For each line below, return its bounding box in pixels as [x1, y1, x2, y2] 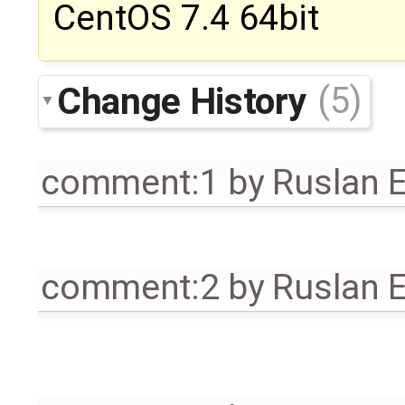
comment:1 [41, 161, 220, 203]
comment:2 [41, 266, 220, 308]
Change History [57, 79, 315, 123]
